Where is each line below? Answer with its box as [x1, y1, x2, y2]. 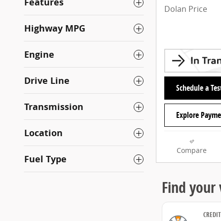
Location [24, 127, 63, 139]
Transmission [24, 101, 83, 113]
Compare [177, 146, 207, 155]
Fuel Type [24, 153, 67, 165]
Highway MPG [24, 22, 85, 35]
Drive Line [24, 74, 70, 87]
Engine [24, 48, 54, 61]
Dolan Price [164, 3, 207, 15]
